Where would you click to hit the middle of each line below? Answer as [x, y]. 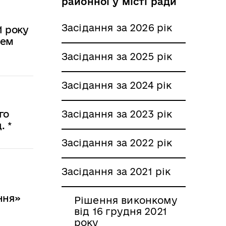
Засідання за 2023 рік [117, 114]
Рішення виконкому [126, 200]
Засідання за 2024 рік [117, 85]
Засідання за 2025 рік [117, 56]
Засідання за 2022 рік [117, 143]
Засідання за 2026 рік [117, 27]
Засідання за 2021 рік [116, 171]
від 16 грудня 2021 [121, 211]
